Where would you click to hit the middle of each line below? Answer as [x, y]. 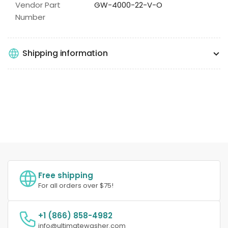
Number [30, 17]
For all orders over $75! [76, 185]
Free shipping [66, 175]
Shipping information [65, 53]
